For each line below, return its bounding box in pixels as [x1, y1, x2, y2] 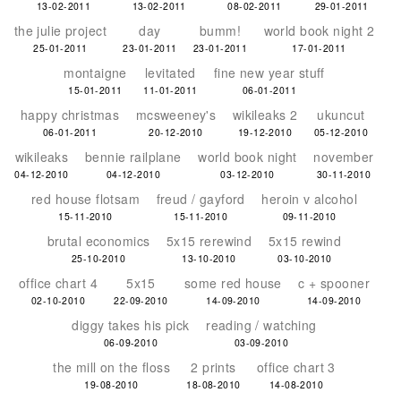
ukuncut [317, 106, 365, 124]
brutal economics [47, 232, 150, 250]
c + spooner [298, 274, 370, 292]
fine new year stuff [213, 64, 325, 81]
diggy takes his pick [72, 316, 190, 334]
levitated [145, 64, 196, 81]
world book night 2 [263, 21, 375, 39]
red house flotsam [30, 190, 141, 208]
